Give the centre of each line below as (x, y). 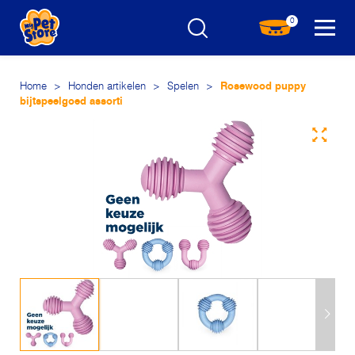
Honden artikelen (107, 87)
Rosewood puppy (261, 87)
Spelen (183, 87)
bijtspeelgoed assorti (71, 102)
